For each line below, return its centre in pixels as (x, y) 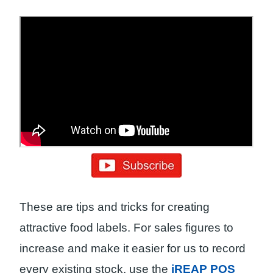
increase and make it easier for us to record (133, 248)
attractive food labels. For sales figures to (126, 227)
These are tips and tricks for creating (115, 207)
